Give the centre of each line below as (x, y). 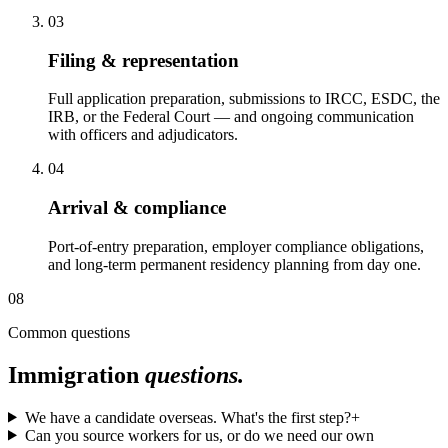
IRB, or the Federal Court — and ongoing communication (231, 117)
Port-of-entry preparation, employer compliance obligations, (236, 246)
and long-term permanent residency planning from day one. (234, 264)
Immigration (76, 374)
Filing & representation (143, 60)
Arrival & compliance (137, 208)
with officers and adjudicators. (143, 135)
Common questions (69, 332)
